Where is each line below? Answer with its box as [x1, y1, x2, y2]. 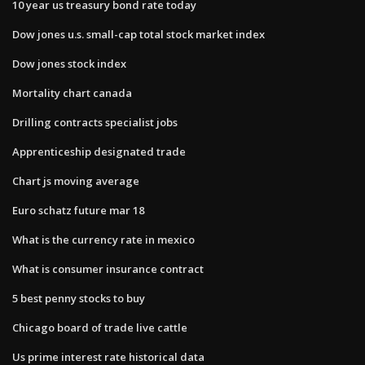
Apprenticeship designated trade [12, 143, 186, 159]
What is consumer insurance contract [12, 261, 204, 276]
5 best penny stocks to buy [12, 290, 145, 306]
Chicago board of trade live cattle [12, 319, 187, 335]
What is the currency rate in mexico [12, 231, 195, 247]
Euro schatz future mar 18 [12, 202, 144, 218]
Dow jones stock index [12, 55, 126, 71]
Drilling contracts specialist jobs [12, 114, 178, 130]
